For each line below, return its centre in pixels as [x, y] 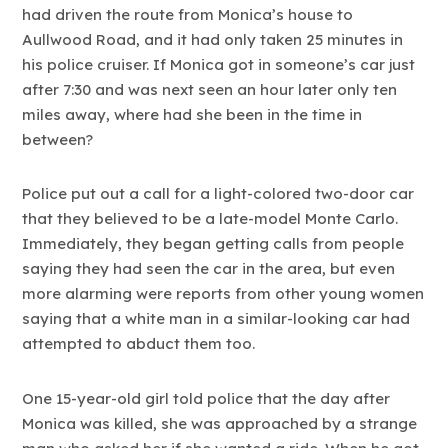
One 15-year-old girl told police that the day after [206, 398]
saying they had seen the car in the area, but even [209, 269]
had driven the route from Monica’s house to [188, 15]
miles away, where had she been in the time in [192, 115]
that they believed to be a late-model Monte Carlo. [210, 219]
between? [58, 140]
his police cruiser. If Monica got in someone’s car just [219, 65]
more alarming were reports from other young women [223, 294]
